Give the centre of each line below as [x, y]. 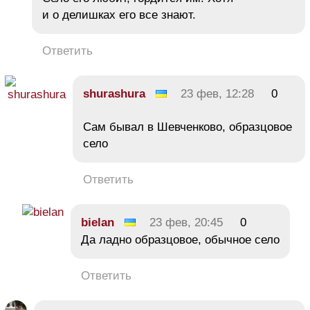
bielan [98, 222]
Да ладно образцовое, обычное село [180, 239]
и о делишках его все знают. [119, 15]
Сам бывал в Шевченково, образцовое [188, 127]
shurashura [114, 93]
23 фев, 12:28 [217, 93]
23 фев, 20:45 [186, 222]
